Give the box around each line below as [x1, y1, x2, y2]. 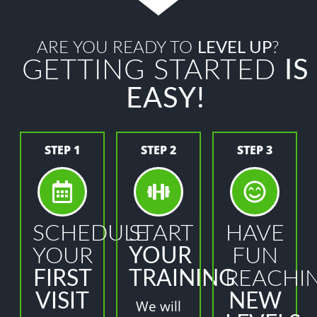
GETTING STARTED [21, 56, 284, 85]
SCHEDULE [33, 221, 149, 245]
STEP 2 [141, 142, 176, 158]
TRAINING [129, 267, 235, 290]
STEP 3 [237, 142, 272, 158]
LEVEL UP [197, 39, 272, 57]
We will [136, 296, 181, 316]
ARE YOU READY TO [36, 39, 197, 57]
